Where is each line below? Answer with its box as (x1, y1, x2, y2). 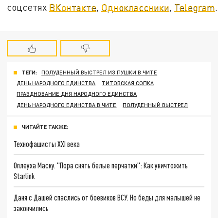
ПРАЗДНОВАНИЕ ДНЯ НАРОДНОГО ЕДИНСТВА (17, 91, 137, 97)
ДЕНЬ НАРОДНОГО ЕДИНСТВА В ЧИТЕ (17, 101, 117, 108)
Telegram (174, 1, 216, 13)
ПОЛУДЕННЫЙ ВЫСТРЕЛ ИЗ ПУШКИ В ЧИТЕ (41, 69, 158, 76)
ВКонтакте (49, 1, 97, 13)
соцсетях (7, 1, 50, 13)
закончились (14, 203, 49, 213)
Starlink (14, 171, 35, 181)
